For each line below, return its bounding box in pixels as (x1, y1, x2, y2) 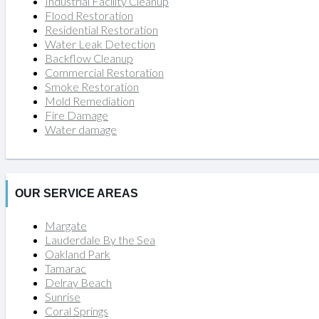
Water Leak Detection (45, 36, 155, 51)
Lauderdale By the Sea (45, 232, 155, 246)
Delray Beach (45, 275, 112, 289)
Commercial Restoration (45, 65, 164, 79)
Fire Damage (45, 108, 108, 122)
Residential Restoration (45, 22, 158, 36)
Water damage (45, 122, 117, 136)
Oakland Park (45, 246, 110, 261)
